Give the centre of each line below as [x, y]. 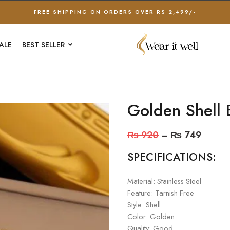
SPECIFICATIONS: [172, 157]
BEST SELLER [43, 44]
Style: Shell [144, 205]
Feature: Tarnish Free [161, 193]
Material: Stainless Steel [164, 181]
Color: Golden [151, 216]
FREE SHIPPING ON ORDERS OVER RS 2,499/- [115, 12]
